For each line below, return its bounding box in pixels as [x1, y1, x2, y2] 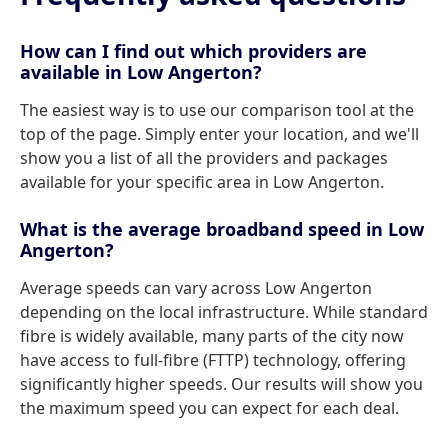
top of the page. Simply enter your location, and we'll [20, 123, 419, 145]
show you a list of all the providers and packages [20, 147, 388, 169]
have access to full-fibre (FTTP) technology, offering [20, 349, 406, 371]
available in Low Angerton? [20, 60, 262, 84]
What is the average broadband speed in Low [20, 217, 424, 241]
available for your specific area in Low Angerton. [20, 171, 384, 193]
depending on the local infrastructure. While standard [20, 301, 428, 323]
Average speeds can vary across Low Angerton [20, 277, 372, 299]
